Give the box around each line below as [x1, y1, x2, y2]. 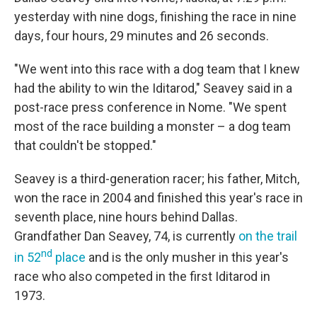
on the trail [238, 229, 297, 243]
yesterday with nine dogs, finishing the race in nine [14, 9, 296, 24]
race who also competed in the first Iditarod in [14, 269, 270, 284]
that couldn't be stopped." [14, 138, 156, 153]
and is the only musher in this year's [86, 250, 289, 265]
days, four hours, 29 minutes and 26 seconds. [14, 28, 269, 43]
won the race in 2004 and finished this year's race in [14, 190, 303, 205]
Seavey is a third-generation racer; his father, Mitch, [14, 171, 299, 186]
